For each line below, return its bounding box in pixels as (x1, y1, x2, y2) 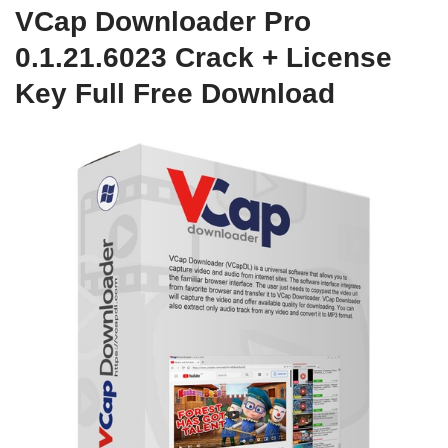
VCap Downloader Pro (15, 6, 311, 37)
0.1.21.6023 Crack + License (15, 42, 392, 73)
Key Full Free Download (15, 78, 335, 109)
